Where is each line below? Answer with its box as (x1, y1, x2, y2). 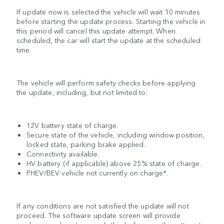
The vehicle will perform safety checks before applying (16, 77, 196, 87)
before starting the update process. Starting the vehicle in (16, 15, 206, 26)
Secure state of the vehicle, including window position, (26, 129, 205, 139)
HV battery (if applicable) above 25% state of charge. (26, 157, 201, 168)
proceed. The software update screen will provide (16, 209, 180, 220)
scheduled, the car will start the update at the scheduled (16, 34, 201, 45)
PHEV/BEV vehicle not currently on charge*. (26, 167, 168, 177)
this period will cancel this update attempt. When (16, 25, 175, 35)
